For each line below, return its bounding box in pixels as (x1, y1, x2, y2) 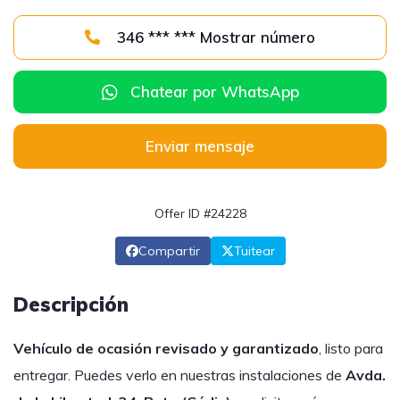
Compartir (137, 243, 200, 259)
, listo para (319, 339, 383, 357)
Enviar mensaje (146, 137, 254, 155)
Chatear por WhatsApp (129, 82, 299, 101)
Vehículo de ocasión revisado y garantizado (13, 339, 319, 357)
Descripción (13, 292, 129, 317)
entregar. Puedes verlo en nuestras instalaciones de (13, 366, 346, 384)
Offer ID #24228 (154, 205, 246, 221)
